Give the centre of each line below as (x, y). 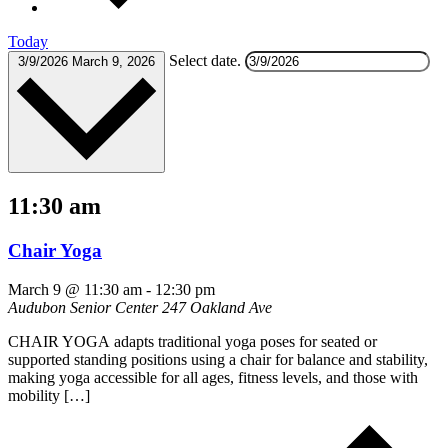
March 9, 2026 (113, 61)
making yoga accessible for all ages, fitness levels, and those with (213, 377)
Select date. (207, 60)
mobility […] (49, 395)
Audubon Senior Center (85, 307)
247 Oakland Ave (217, 307)
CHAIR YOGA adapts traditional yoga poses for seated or (192, 341)
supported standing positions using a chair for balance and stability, (218, 359)
